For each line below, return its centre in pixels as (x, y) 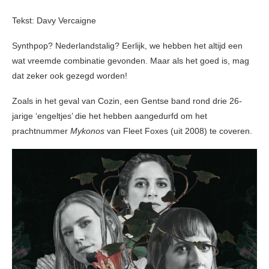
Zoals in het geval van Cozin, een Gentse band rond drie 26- (127, 101)
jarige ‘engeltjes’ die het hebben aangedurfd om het (110, 116)
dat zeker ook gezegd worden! (70, 76)
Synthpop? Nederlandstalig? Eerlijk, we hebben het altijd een (127, 46)
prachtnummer (41, 131)
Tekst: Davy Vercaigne (54, 21)
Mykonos (89, 131)
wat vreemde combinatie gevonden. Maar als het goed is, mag (131, 61)
